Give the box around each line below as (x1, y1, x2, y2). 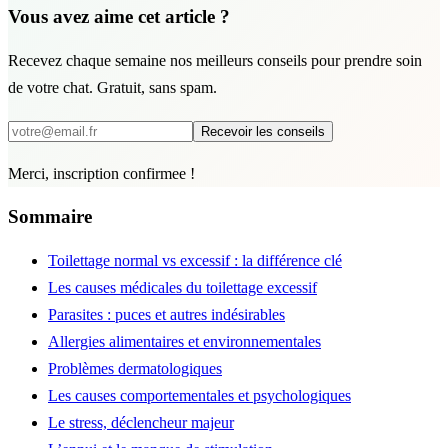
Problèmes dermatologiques (48, 359, 222, 377)
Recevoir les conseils (201, 124, 325, 140)
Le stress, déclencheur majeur (48, 413, 234, 431)
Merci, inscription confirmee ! (8, 165, 195, 183)
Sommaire (8, 205, 92, 227)
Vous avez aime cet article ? (8, 6, 230, 28)
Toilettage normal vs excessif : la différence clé (48, 251, 342, 269)
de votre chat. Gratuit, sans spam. (8, 79, 217, 97)
